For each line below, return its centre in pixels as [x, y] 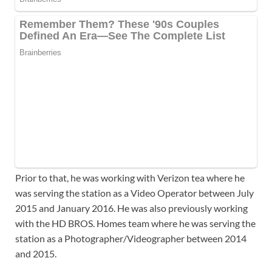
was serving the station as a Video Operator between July [134, 192]
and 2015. [36, 253]
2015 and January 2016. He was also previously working [131, 208]
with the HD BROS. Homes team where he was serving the [135, 223]
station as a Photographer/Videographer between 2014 [131, 238]
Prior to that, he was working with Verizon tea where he [130, 177]
